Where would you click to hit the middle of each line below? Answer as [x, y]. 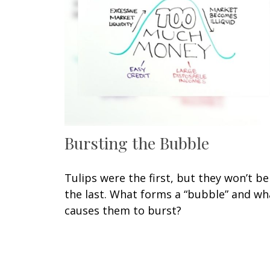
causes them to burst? [123, 211]
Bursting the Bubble [137, 143]
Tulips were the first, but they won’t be [167, 178]
